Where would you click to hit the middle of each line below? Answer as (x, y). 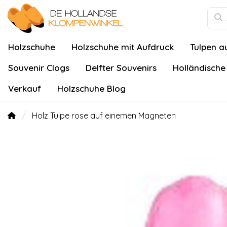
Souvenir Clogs (39, 68)
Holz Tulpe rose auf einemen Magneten (104, 116)
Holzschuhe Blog (91, 88)
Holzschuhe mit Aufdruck (123, 47)
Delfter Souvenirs (121, 68)
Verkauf (25, 88)
